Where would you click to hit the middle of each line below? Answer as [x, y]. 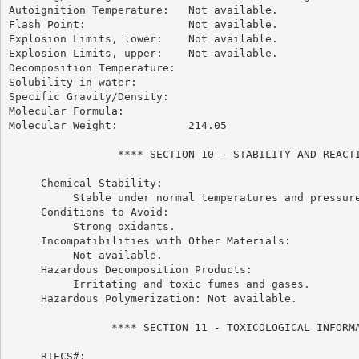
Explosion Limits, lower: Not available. [143, 38]
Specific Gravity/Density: [89, 96]
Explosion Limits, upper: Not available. [143, 53]
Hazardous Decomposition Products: [130, 269]
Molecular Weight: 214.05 [117, 125]
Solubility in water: [73, 82]
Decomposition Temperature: [92, 67]
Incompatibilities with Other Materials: [149, 240]
